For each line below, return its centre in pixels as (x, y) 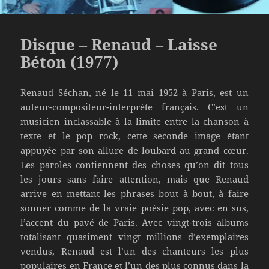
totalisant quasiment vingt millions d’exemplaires (134, 236)
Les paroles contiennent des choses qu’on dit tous (134, 164)
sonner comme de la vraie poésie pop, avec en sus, (134, 207)
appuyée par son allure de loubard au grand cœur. (134, 150)
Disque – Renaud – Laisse (119, 44)
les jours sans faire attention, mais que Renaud (134, 179)
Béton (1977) (70, 62)
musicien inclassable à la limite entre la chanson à (134, 121)
